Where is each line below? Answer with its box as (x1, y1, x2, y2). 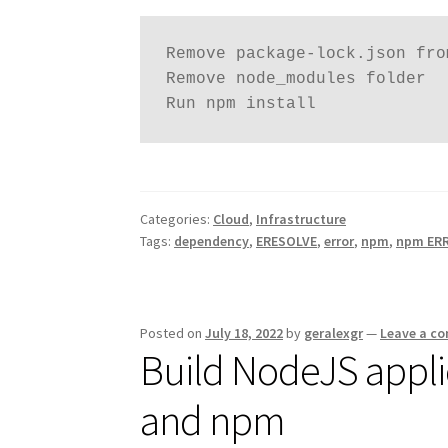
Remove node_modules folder (165, 69, 436, 88)
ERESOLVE (256, 232, 318, 251)
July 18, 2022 (205, 323, 284, 342)
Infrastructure (256, 210, 347, 229)
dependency (174, 232, 250, 251)
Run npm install (165, 94, 326, 113)
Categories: (140, 210, 214, 229)
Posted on (140, 323, 206, 342)
